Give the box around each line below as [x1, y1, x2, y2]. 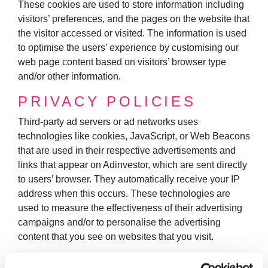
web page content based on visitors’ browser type [18, 56, 226, 67]
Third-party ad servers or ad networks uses [18, 116, 198, 127]
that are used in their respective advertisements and [18, 145, 236, 156]
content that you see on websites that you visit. [18, 231, 214, 242]
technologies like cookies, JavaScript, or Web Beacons [18, 130, 250, 141]
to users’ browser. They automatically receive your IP [18, 173, 240, 184]
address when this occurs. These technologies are [18, 188, 230, 199]
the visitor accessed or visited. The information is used [18, 28, 246, 38]
